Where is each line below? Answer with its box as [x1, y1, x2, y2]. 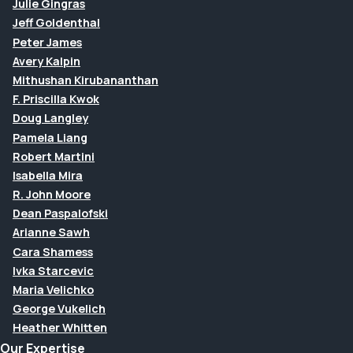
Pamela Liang [13, 129, 87, 145]
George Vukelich [13, 301, 106, 317]
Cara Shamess [13, 243, 93, 259]
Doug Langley [13, 110, 88, 126]
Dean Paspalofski [13, 206, 108, 221]
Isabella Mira [13, 167, 83, 183]
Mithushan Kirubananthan [13, 72, 158, 87]
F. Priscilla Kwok [13, 91, 99, 107]
